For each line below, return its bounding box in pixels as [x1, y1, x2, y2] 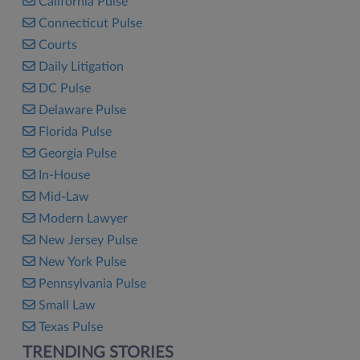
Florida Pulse [39, 125, 112, 138]
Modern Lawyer [39, 212, 128, 225]
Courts [39, 39, 77, 51]
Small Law [39, 299, 96, 312]
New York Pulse [39, 256, 126, 268]
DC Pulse [39, 82, 91, 95]
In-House [39, 169, 90, 182]
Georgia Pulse [39, 147, 117, 160]
